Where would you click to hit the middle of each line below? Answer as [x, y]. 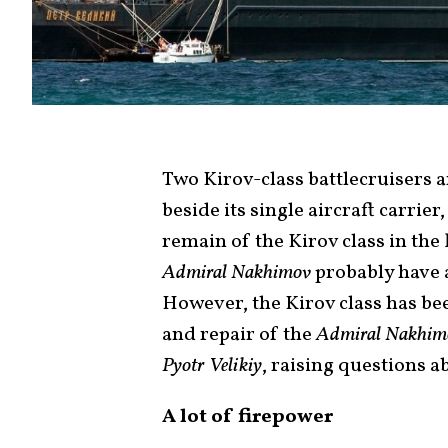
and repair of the [237, 334]
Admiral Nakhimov [236, 272]
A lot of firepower [247, 416]
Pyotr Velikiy [212, 365]
